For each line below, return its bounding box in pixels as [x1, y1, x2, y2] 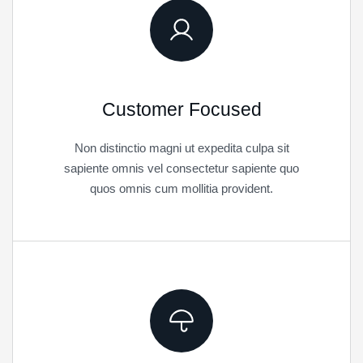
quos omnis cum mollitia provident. [90, 181, 273, 196]
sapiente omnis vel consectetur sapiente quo [64, 161, 299, 176]
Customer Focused [101, 99, 262, 121]
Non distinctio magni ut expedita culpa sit [74, 141, 289, 156]
